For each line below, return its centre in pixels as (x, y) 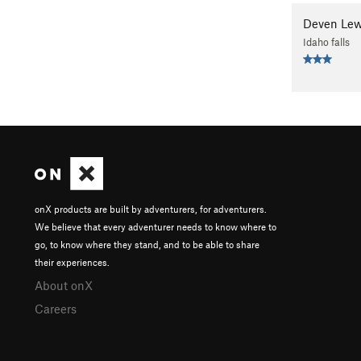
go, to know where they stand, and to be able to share (147, 244)
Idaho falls (326, 42)
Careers (56, 308)
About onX (64, 285)
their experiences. (72, 261)
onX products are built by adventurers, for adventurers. (151, 208)
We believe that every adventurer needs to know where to (156, 226)
